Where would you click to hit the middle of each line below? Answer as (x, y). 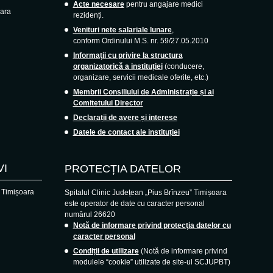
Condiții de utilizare (106, 251)
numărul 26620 (90, 214)
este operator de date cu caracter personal (134, 203)
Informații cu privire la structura (128, 55)
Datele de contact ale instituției (126, 132)
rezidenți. (88, 15)
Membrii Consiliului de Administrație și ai (143, 92)
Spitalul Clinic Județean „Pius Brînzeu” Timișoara (145, 192)
